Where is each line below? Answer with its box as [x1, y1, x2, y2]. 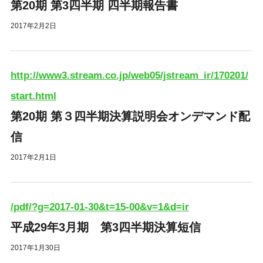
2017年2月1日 [10, 153, 56, 162]
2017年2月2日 [10, 22, 56, 31]
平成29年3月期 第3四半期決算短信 [10, 220, 201, 234]
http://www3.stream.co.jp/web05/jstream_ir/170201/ [10, 70, 248, 82]
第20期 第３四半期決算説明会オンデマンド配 [10, 110, 250, 123]
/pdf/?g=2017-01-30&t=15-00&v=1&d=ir [10, 201, 189, 213]
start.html [10, 90, 56, 102]
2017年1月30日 [10, 243, 60, 252]
